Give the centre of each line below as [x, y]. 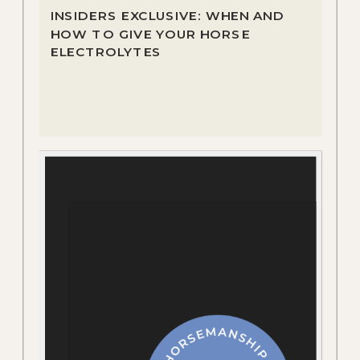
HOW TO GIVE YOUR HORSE [151, 34]
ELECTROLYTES [106, 52]
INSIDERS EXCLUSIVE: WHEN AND [168, 16]
